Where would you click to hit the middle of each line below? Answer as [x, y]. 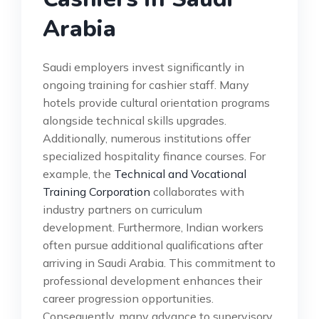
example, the [78, 173]
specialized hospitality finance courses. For [154, 156]
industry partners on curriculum [122, 209]
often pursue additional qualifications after [153, 245]
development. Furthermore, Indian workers [153, 227]
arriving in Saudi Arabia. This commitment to [159, 262]
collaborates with [197, 191]
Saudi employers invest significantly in [143, 67]
